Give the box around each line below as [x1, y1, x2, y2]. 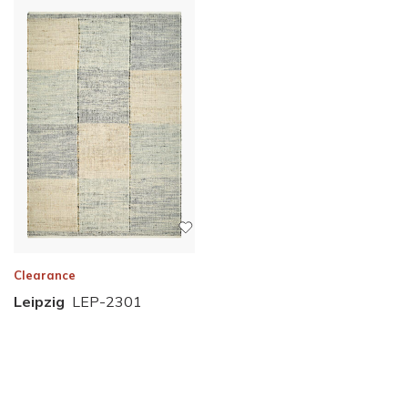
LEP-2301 [72, 291, 142, 311]
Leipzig [14, 291, 65, 311]
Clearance [14, 267, 76, 282]
